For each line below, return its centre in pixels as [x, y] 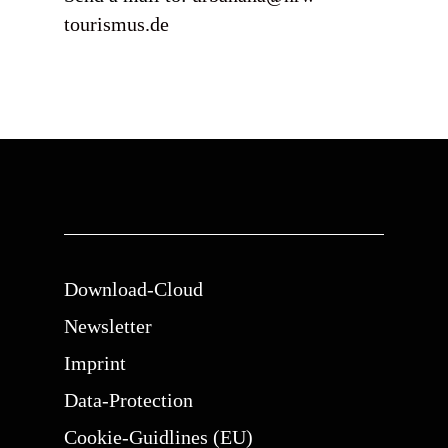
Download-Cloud [133, 289]
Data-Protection [128, 400]
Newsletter [108, 326]
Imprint [95, 363]
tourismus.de [117, 24]
